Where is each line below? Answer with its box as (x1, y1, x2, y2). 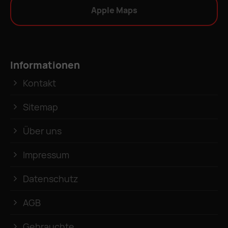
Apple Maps (91, 4, 137, 16)
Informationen (10, 58, 80, 72)
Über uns (23, 124, 62, 137)
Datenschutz (23, 172, 78, 185)
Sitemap (23, 100, 58, 113)
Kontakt (23, 76, 56, 89)
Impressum (23, 148, 69, 161)
